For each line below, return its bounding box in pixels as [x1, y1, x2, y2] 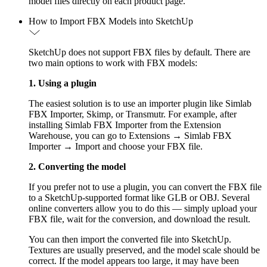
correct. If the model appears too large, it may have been [29, 255, 239, 266]
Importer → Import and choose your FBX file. [29, 141, 203, 151]
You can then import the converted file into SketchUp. [29, 234, 231, 244]
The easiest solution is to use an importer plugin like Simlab [29, 98, 252, 108]
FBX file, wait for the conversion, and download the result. [29, 213, 250, 224]
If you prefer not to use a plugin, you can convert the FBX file [29, 181, 262, 192]
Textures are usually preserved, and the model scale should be [29, 244, 260, 255]
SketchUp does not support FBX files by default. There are [29, 46, 250, 57]
